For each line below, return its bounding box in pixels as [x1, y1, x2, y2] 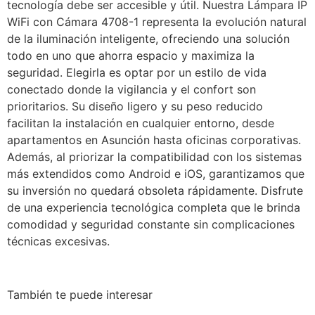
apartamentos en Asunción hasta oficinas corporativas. [7, 132, 301, 147]
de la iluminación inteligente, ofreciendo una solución [7, 31, 290, 46]
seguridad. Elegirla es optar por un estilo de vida [7, 65, 266, 79]
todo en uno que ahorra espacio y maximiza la [7, 48, 255, 63]
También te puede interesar [7, 287, 153, 302]
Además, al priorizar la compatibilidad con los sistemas [7, 149, 302, 164]
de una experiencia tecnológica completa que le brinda [7, 200, 300, 214]
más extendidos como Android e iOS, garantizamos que [7, 166, 304, 181]
